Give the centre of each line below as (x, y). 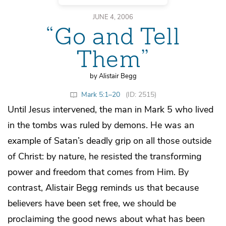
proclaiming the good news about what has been (106, 219)
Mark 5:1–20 (101, 94)
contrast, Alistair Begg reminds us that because (103, 187)
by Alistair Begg (113, 76)
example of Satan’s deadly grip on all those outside (109, 140)
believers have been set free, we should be (92, 203)
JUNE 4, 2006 (113, 17)
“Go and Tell (113, 37)
